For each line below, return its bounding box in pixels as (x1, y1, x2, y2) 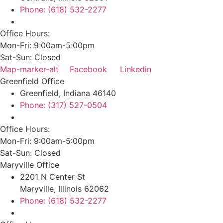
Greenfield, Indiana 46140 (20, 88, 116, 98)
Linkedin (120, 64, 151, 74)
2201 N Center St (20, 171, 85, 182)
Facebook (70, 64, 107, 74)
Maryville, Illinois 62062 (20, 183, 109, 194)
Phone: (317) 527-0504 (20, 100, 107, 110)
